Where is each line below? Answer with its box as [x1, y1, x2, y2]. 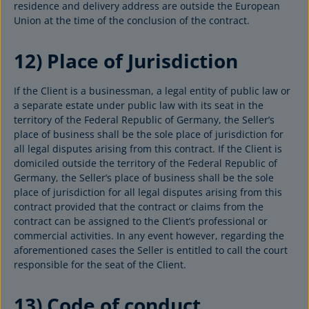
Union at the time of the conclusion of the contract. [14, 14, 250, 27]
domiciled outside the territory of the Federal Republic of [14, 157, 277, 170]
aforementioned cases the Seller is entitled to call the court [14, 243, 288, 257]
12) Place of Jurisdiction [14, 48, 238, 74]
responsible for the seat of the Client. [14, 258, 186, 271]
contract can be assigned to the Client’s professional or [14, 215, 268, 228]
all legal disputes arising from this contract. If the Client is [14, 142, 282, 155]
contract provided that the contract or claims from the [14, 200, 263, 213]
